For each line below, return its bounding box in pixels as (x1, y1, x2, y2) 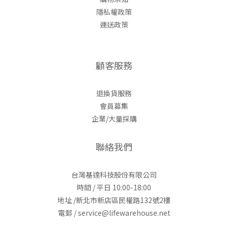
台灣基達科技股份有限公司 (71, 169, 157, 180)
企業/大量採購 (91, 113, 137, 124)
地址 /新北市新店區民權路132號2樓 (58, 194, 170, 205)
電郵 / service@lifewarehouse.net (58, 207, 170, 218)
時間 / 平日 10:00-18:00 (77, 182, 151, 192)
